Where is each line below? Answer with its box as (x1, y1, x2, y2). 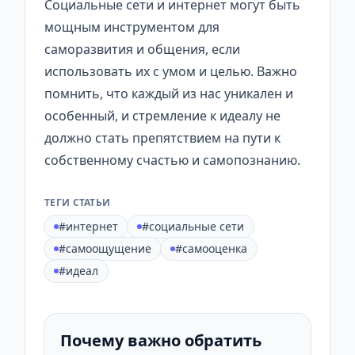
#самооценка (175, 241, 247, 257)
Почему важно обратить (60, 330, 261, 352)
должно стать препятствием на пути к (44, 129, 281, 147)
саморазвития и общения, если (44, 40, 240, 59)
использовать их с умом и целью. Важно (44, 63, 297, 81)
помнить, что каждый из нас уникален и (44, 85, 293, 103)
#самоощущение (59, 241, 151, 257)
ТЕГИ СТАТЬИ (44, 196, 111, 210)
